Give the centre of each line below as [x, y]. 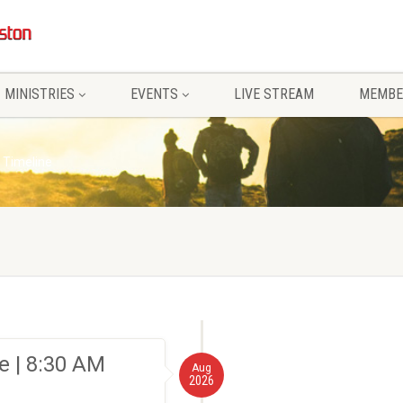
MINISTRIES [39, 94]
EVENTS [154, 94]
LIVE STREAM [273, 94]
